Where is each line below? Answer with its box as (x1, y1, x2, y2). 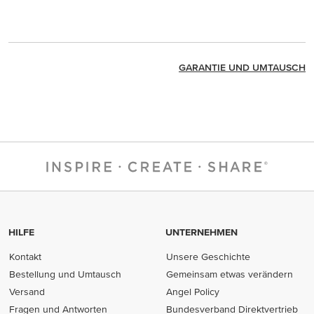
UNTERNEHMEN (165, 226, 238, 238)
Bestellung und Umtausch (9, 268, 122, 280)
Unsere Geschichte (166, 251, 251, 262)
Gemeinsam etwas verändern (166, 268, 294, 280)
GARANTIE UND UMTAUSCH (179, 62, 306, 74)
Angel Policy (166, 286, 220, 297)
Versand (9, 286, 46, 297)
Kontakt (9, 251, 42, 262)
